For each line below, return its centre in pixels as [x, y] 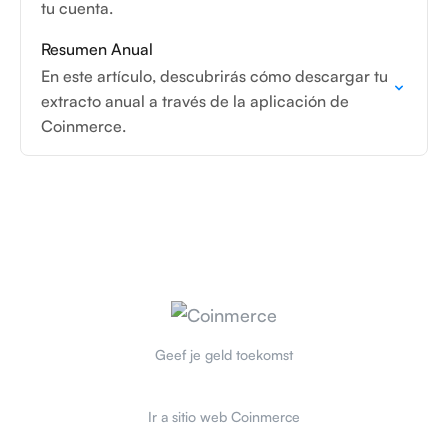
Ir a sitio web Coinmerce [224, 417]
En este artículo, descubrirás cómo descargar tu [214, 76]
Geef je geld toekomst [224, 355]
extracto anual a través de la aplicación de [195, 101]
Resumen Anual [97, 49]
